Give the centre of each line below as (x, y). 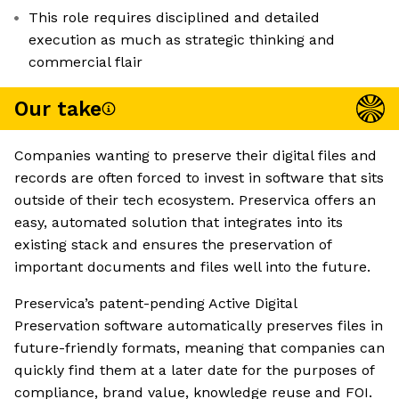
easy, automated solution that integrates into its (179, 223)
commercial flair (85, 62)
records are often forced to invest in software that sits (199, 178)
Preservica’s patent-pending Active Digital (155, 304)
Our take (58, 109)
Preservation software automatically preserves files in (199, 326)
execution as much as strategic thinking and (182, 40)
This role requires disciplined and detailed (174, 18)
